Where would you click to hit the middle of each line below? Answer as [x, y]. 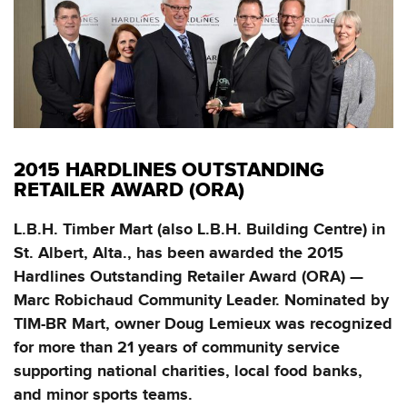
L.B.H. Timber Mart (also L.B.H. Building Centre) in [199, 230]
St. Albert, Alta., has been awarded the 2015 [179, 254]
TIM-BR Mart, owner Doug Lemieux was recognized [203, 325]
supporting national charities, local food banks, [188, 372]
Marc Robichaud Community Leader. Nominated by [201, 301]
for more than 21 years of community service [177, 348]
